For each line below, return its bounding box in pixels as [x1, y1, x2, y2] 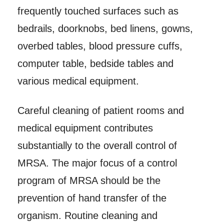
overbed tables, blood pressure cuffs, [17, 40, 182, 52]
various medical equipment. [17, 75, 139, 87]
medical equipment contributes [17, 122, 153, 134]
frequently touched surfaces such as [17, 5, 178, 17]
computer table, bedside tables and [17, 58, 173, 69]
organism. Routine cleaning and [17, 210, 157, 221]
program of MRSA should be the [17, 175, 160, 186]
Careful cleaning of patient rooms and [17, 105, 184, 116]
